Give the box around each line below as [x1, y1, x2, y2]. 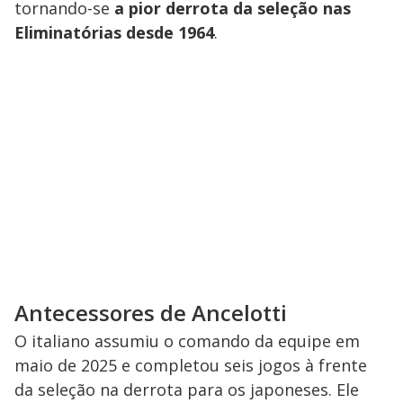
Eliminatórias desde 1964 [14, 21, 214, 43]
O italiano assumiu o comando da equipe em [14, 329, 360, 352]
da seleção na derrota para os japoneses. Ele [14, 378, 359, 400]
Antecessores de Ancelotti [14, 297, 287, 327]
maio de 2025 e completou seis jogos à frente [14, 354, 367, 376]
